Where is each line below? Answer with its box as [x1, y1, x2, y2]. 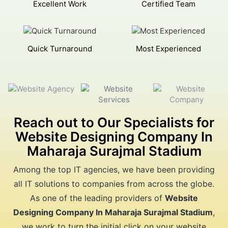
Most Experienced [142, 44, 201, 53]
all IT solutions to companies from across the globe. [14, 179, 214, 189]
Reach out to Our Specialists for [14, 115, 214, 130]
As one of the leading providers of [30, 193, 165, 203]
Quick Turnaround [33, 44, 92, 53]
